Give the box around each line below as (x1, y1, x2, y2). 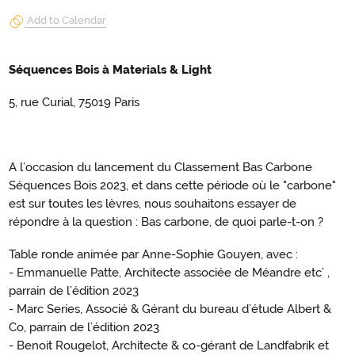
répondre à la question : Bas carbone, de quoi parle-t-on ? (9, 215, 323, 230)
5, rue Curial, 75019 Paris (9, 95, 139, 110)
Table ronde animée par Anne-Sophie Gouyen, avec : (9, 247, 298, 262)
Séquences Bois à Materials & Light (9, 63, 212, 78)
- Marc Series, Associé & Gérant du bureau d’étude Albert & (9, 302, 331, 317)
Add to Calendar (27, 14, 106, 27)
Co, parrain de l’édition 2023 (9, 320, 159, 335)
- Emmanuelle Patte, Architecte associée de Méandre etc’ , (9, 265, 330, 281)
